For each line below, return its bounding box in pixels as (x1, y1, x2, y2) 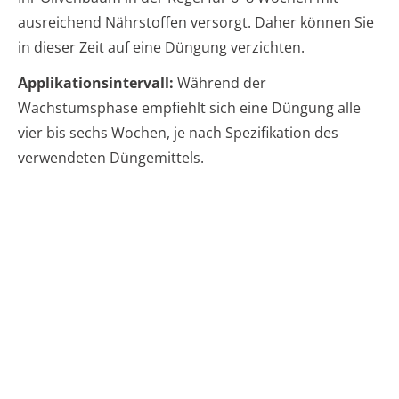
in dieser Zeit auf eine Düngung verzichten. (18, 37, 305, 57)
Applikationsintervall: (18, 72, 174, 93)
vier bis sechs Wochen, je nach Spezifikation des (18, 122, 338, 142)
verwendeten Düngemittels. (18, 147, 204, 167)
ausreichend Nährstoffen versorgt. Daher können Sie (18, 12, 374, 32)
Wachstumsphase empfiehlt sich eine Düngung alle (18, 97, 361, 118)
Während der (174, 72, 266, 93)
